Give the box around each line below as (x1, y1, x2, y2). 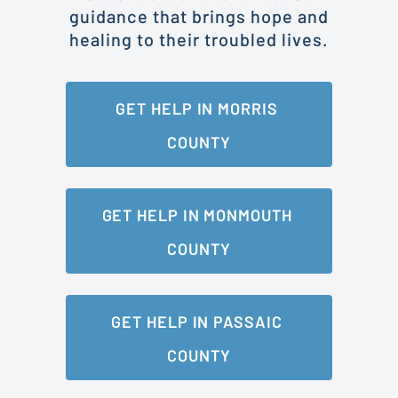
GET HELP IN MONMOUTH (101, 204, 292, 225)
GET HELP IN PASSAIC (111, 311, 283, 331)
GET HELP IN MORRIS (115, 98, 278, 118)
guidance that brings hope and (69, 4, 329, 27)
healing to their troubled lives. (69, 28, 329, 50)
